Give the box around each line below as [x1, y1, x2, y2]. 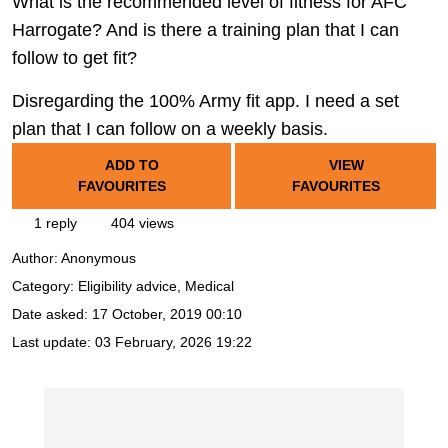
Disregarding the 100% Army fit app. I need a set [12, 91, 399, 111]
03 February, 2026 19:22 [95, 334, 252, 351]
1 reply [30, 215, 77, 231]
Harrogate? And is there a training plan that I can [12, 20, 399, 40]
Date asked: [12, 306, 92, 323]
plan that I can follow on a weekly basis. [12, 119, 328, 139]
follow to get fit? [12, 48, 137, 68]
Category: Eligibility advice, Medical [12, 278, 234, 295]
